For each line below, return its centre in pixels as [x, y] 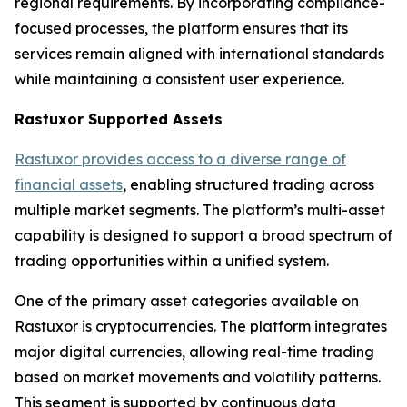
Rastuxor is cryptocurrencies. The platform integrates [201, 326]
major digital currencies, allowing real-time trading [194, 351]
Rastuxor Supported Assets [119, 119]
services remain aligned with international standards [199, 53]
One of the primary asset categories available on [187, 300]
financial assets [69, 184]
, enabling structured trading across [248, 184]
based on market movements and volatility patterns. [198, 377]
